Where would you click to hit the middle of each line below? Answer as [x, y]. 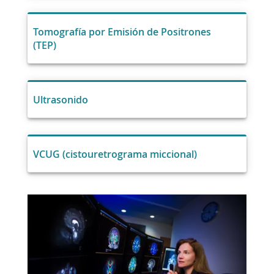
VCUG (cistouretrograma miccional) [115, 154]
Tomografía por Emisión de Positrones [122, 31]
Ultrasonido [60, 99]
